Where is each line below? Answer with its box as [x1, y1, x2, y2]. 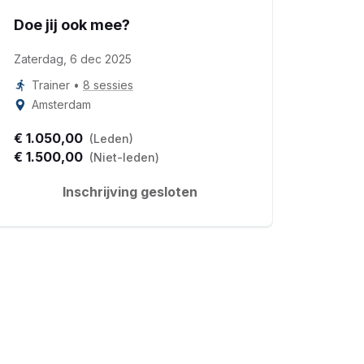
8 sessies [83, 78, 133, 92]
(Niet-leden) [89, 149, 159, 164]
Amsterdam [32, 97, 91, 111]
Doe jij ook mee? [14, 16, 130, 33]
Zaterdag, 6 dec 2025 [14, 52, 132, 66]
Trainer [32, 78, 70, 92]
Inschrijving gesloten [63, 184, 197, 200]
